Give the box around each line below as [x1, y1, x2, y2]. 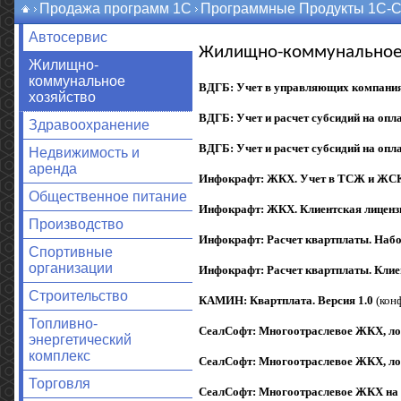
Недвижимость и [28, 145, 140, 160]
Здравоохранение [28, 117, 149, 132]
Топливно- [28, 316, 98, 331]
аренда [28, 161, 77, 176]
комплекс [28, 348, 90, 363]
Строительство [28, 288, 128, 303]
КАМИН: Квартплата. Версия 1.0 [198, 293, 373, 307]
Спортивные [28, 244, 113, 260]
